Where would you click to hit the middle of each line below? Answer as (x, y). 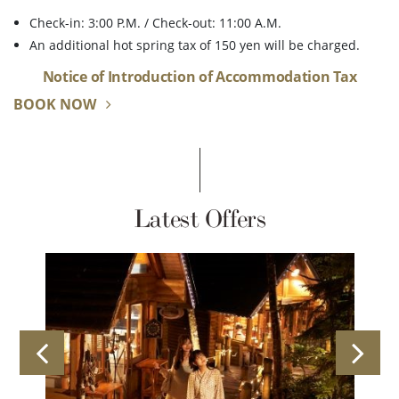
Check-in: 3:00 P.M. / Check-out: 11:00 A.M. (155, 23)
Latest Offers (199, 220)
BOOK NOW (57, 105)
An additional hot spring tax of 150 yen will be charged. (195, 45)
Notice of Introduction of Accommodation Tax (199, 77)
